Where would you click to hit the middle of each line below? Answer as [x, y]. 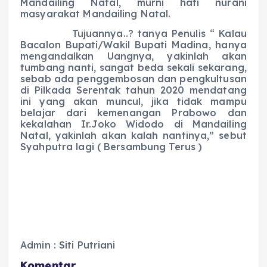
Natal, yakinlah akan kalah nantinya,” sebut [133, 136]
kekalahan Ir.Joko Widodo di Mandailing [133, 124]
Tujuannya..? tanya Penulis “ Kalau [133, 34]
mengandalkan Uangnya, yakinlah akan [133, 56]
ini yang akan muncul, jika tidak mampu [133, 102]
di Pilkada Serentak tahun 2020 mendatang [133, 90]
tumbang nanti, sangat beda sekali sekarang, [133, 68]
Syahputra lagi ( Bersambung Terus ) [111, 147]
